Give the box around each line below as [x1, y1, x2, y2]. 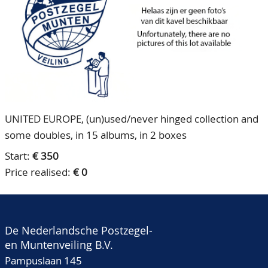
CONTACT [5, 13, 47, 26]
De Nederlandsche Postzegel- [5, 223, 153, 237]
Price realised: [5, 165, 73, 179]
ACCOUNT [5, 36, 50, 50]
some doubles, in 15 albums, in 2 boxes [5, 128, 187, 142]
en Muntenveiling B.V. [5, 237, 113, 252]
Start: [5, 149, 32, 163]
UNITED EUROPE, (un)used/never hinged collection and [5, 112, 258, 126]
